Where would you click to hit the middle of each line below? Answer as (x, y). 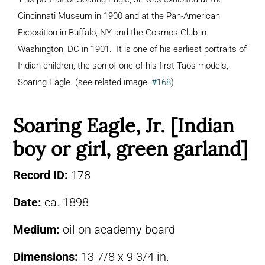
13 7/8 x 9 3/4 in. (125, 257)
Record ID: (42, 175)
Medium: (38, 230)
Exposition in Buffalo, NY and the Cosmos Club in (112, 32)
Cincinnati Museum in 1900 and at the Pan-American (119, 16)
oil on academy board (119, 230)
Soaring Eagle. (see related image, (85, 82)
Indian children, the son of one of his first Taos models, (123, 65)
